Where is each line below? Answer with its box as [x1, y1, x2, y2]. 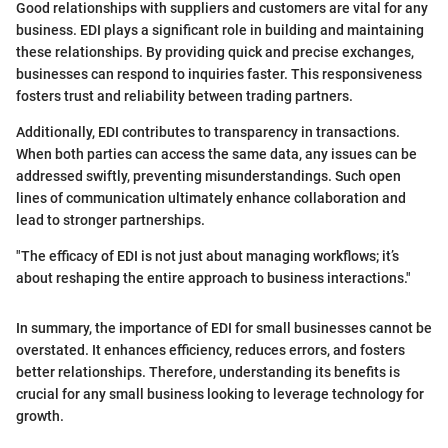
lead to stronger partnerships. [16, 211, 205, 228]
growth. [16, 407, 64, 424]
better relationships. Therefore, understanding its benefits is [16, 363, 400, 380]
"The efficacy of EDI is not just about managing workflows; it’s [16, 247, 399, 264]
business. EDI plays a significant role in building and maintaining [16, 21, 424, 38]
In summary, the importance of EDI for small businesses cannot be [16, 319, 432, 336]
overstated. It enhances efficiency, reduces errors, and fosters [16, 341, 405, 358]
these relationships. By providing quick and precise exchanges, [16, 43, 414, 60]
